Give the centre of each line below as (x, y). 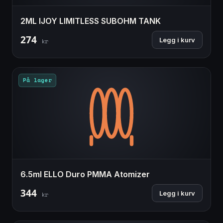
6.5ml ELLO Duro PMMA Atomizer (85, 174)
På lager (37, 80)
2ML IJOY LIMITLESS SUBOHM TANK (91, 21)
